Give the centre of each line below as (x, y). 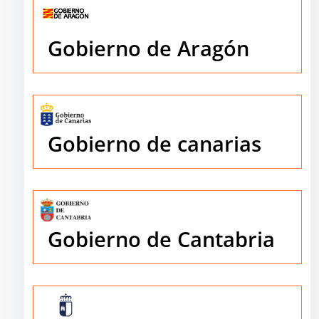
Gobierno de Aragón (148, 48)
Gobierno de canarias (155, 143)
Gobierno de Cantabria (161, 239)
